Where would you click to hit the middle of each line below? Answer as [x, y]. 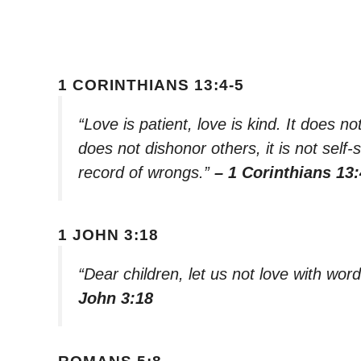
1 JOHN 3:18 [108, 235]
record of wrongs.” [146, 172]
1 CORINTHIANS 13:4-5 [151, 85]
